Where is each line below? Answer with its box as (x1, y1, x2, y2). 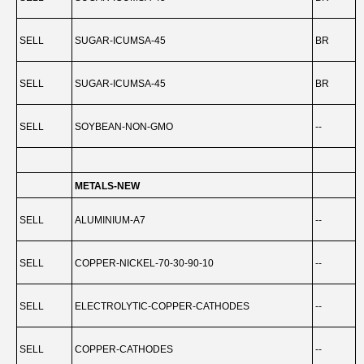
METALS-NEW (75, 180, 140, 192)
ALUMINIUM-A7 (75, 214, 145, 226)
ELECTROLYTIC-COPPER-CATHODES (75, 301, 249, 312)
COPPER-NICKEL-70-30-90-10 (75, 258, 214, 269)
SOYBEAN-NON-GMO (75, 121, 173, 132)
